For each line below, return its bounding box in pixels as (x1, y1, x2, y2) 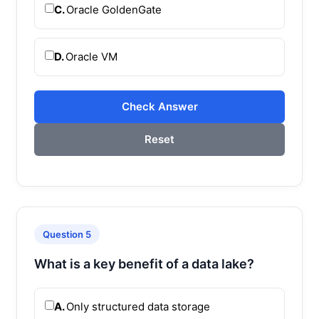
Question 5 (43, 228, 91, 240)
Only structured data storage (66, 299, 210, 313)
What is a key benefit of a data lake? (34, 256, 254, 271)
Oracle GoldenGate (66, 2, 162, 16)
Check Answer (121, 99, 198, 113)
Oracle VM (66, 49, 117, 63)
